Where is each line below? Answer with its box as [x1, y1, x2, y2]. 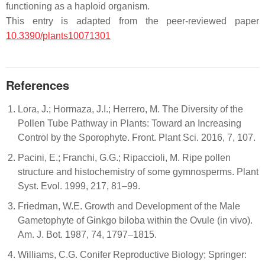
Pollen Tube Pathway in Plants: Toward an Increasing [18, 118, 241, 128]
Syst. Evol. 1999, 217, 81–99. [18, 180, 140, 191]
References [6, 76, 69, 93]
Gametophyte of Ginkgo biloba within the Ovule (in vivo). [18, 215, 253, 225]
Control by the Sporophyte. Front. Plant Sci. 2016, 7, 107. [18, 132, 256, 143]
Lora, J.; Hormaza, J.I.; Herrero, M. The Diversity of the [18, 104, 243, 114]
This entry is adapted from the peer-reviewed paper [6, 15, 259, 26]
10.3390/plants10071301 [6, 30, 111, 41]
